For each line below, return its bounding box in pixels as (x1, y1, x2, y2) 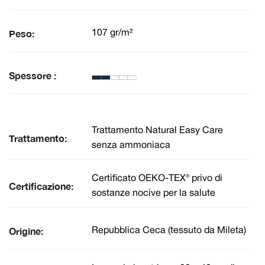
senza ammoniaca (92, 141, 170, 150)
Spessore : (9, 69, 56, 81)
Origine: (9, 225, 43, 237)
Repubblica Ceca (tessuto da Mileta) (92, 227, 246, 235)
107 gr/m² (92, 29, 132, 38)
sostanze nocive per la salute (92, 189, 215, 198)
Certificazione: (9, 180, 73, 192)
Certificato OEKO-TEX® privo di (92, 174, 222, 183)
